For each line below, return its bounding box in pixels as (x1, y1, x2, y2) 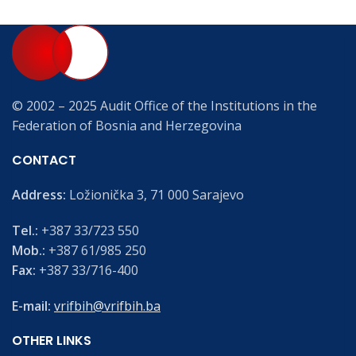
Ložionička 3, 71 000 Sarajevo (66, 186, 244, 203)
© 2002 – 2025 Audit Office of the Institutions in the (12, 97, 317, 114)
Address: (12, 186, 66, 203)
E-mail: (12, 297, 54, 315)
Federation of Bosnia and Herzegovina (12, 117, 242, 134)
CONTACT (12, 151, 76, 169)
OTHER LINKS (12, 331, 91, 350)
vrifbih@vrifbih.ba (54, 297, 161, 315)
